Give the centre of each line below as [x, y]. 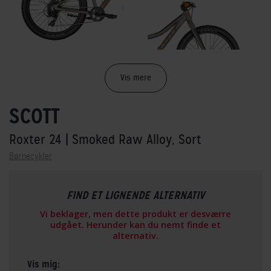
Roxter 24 [37, 140]
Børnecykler [31, 156]
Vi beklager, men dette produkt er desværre [135, 214]
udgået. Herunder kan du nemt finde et [135, 225]
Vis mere [135, 78]
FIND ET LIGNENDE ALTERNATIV [135, 196]
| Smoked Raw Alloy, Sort [133, 140]
